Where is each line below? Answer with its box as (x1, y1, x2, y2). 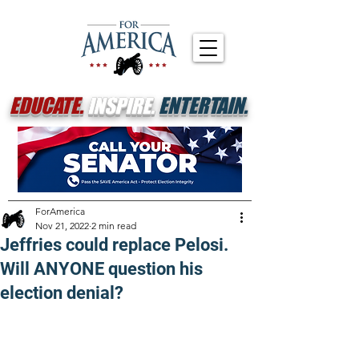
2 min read (91, 220, 136, 232)
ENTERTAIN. (158, 93, 248, 118)
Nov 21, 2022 (35, 220, 89, 232)
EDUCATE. (9, 93, 83, 118)
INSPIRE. (83, 93, 159, 118)
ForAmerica (35, 205, 85, 217)
